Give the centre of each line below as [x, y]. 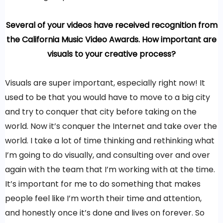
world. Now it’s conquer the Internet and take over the [111, 126]
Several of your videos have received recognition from [111, 25]
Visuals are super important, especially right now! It [105, 83]
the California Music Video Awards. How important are [111, 40]
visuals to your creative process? [111, 54]
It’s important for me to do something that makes [103, 184]
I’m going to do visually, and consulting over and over [108, 155]
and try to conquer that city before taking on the [101, 112]
